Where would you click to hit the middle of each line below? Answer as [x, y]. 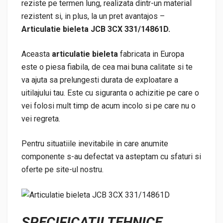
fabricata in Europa [151, 54]
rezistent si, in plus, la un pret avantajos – [93, 16]
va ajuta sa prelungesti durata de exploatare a [100, 80]
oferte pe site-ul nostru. [62, 170]
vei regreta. [41, 119]
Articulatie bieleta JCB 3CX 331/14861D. [96, 29]
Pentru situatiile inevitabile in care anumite [95, 144]
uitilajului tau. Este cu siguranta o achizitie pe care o [110, 93]
